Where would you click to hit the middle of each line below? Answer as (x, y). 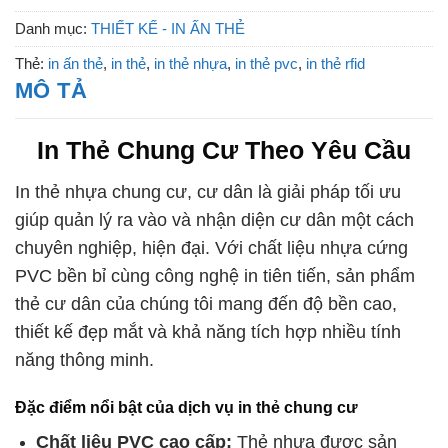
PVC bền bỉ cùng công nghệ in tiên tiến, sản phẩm (215, 275)
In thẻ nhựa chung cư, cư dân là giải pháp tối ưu (208, 191)
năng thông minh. (84, 359)
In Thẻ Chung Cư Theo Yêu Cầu (224, 150)
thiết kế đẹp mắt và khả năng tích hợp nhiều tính (208, 331)
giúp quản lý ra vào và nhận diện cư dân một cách (214, 219)
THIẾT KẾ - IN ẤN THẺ (168, 28)
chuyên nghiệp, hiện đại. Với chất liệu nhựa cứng (211, 247)
